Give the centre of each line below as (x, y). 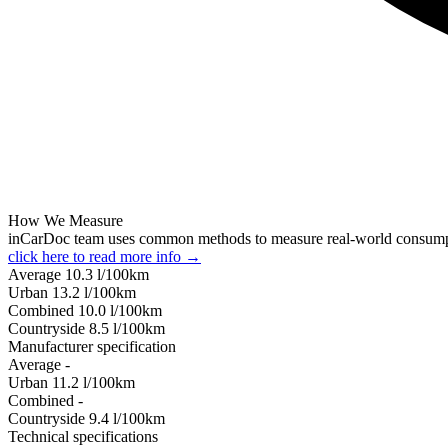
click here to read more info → (104, 256)
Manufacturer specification (92, 346)
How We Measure (65, 220)
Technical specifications (83, 436)
